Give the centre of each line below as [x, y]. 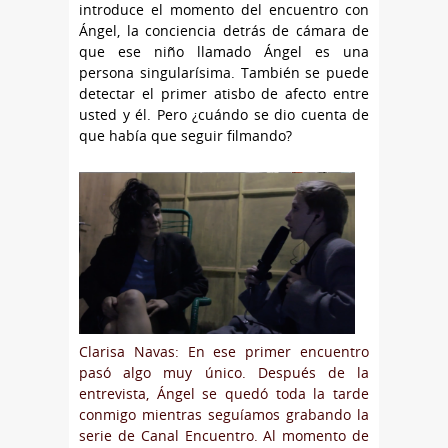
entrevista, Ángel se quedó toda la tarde [224, 394]
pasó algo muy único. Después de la [224, 373]
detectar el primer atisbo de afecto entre [224, 94]
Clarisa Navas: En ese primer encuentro [224, 352]
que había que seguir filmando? [187, 136]
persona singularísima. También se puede [224, 73]
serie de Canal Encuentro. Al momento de [224, 436]
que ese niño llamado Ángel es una [224, 52]
